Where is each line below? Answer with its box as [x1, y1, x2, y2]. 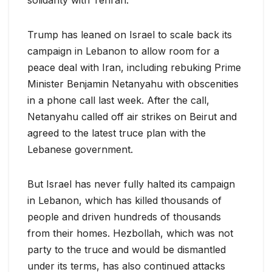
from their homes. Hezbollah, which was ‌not [27, 226, 233, 239]
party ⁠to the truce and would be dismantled [27, 243, 226, 256]
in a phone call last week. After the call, [27, 93, 209, 106]
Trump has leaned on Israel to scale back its [27, 28, 232, 41]
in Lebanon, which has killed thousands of [27, 194, 222, 206]
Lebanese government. [27, 143, 133, 155]
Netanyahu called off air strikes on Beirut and [27, 110, 237, 123]
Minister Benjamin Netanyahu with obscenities [27, 77, 239, 90]
